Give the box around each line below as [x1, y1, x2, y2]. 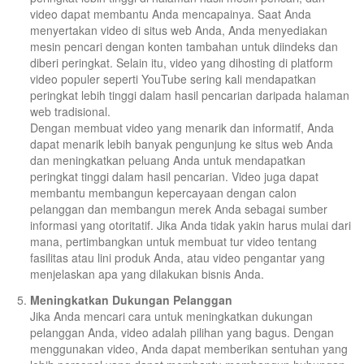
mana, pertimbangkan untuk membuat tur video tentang [30, 233, 317, 250]
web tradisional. [30, 103, 110, 120]
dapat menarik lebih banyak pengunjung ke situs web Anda [30, 136, 333, 153]
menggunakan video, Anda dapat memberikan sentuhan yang [30, 340, 348, 357]
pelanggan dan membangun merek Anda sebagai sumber [30, 201, 327, 218]
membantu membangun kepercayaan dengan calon [30, 184, 297, 201]
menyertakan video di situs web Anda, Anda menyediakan [30, 22, 327, 39]
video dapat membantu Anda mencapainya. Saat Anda [30, 6, 311, 23]
